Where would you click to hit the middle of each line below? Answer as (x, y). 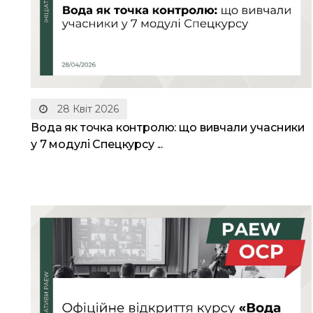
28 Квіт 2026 (87, 109)
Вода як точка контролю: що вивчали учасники (168, 127)
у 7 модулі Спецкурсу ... (97, 144)
